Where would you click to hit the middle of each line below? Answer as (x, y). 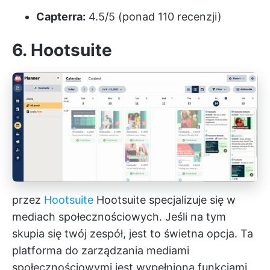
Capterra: (61, 16)
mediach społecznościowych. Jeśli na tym (119, 216)
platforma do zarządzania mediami (101, 250)
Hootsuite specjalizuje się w (165, 199)
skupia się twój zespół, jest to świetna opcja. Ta (133, 233)
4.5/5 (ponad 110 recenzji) (154, 16)
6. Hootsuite (62, 50)
